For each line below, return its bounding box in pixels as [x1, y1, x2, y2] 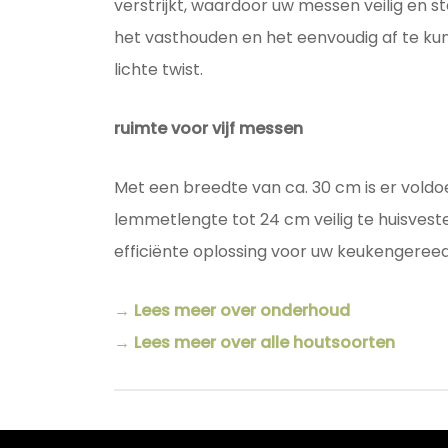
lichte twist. [113, 58, 203, 82]
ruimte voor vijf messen [113, 117, 303, 141]
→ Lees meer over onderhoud [113, 299, 350, 323]
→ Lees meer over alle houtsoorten [113, 331, 395, 355]
